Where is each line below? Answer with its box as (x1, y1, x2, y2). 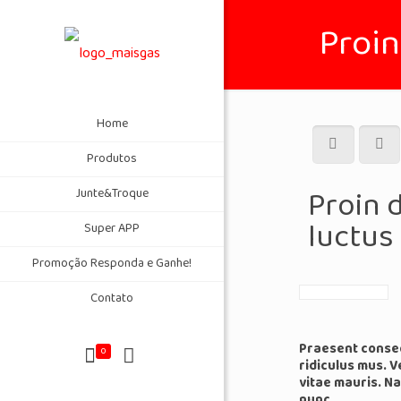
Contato (90, 287, 133, 310)
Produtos (87, 148, 137, 170)
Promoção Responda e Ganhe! (32, 252, 192, 275)
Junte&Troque (75, 183, 149, 205)
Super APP (84, 218, 140, 240)
